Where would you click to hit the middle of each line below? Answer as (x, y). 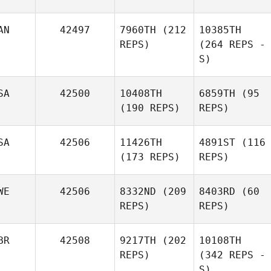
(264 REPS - (232, 44)
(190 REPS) (150, 108)
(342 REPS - (232, 255)
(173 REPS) (150, 157)
